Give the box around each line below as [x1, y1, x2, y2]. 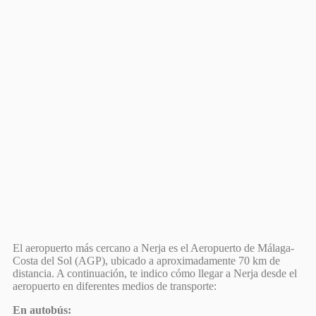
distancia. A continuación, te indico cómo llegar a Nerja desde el [13, 267, 297, 279]
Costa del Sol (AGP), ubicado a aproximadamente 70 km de [13, 254, 280, 267]
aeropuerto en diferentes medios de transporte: [13, 279, 217, 292]
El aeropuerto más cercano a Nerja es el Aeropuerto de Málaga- [13, 241, 294, 254]
